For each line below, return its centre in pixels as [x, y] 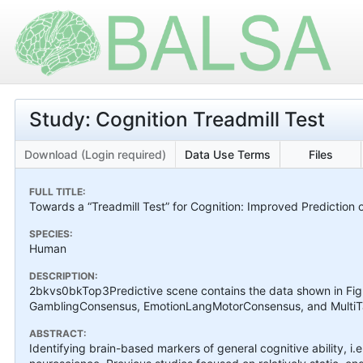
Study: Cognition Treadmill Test [177, 119]
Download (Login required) [95, 154]
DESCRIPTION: [64, 275]
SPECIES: [51, 233]
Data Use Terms [228, 154]
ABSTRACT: [58, 333]
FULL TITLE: [58, 191]
